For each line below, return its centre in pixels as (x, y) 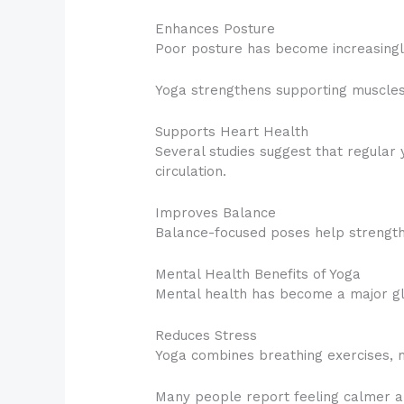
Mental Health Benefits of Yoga (258, 274)
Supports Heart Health (232, 131)
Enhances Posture (216, 28)
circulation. (191, 171)
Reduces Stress (207, 335)
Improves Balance (216, 212)
